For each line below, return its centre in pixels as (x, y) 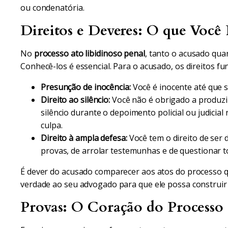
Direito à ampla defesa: (84, 138)
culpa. (52, 125)
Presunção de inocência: (86, 87)
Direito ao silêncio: (75, 100)
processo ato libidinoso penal (89, 53)
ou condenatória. (52, 8)
